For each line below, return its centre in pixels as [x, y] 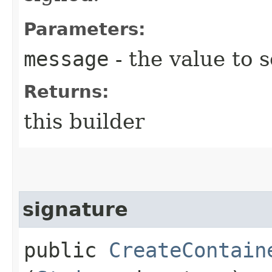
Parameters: [85, 29]
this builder [84, 121]
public [66, 250]
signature [75, 209]
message [66, 59]
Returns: [66, 91]
